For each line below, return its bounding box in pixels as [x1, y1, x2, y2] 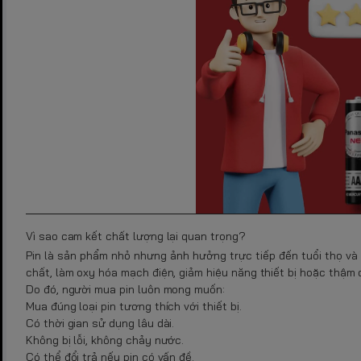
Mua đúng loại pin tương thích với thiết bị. [26, 298, 242, 313]
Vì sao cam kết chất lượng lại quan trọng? [26, 228, 246, 243]
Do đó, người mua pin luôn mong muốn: [26, 281, 225, 297]
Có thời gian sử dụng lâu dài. [26, 315, 175, 330]
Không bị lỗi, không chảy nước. [26, 332, 185, 347]
